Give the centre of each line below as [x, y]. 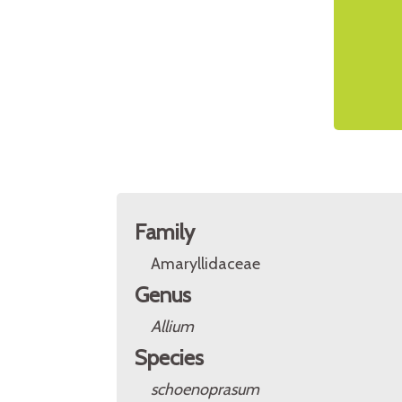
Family [165, 232]
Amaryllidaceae [205, 264]
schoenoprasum [205, 389]
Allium [172, 327]
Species [169, 358]
